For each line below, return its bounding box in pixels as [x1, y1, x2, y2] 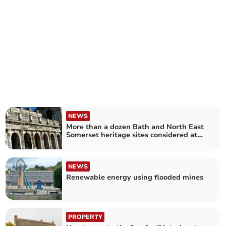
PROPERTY [68, 213, 103, 221]
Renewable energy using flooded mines [66, 173, 204, 182]
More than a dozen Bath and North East [66, 122, 204, 132]
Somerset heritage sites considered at [66, 130, 198, 140]
